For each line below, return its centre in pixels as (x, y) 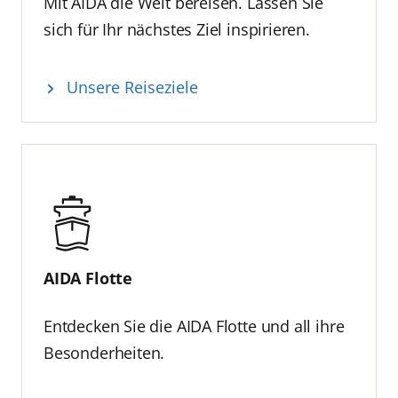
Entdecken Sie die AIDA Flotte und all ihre (194, 326)
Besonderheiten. (104, 353)
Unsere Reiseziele (132, 88)
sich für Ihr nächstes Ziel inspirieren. (176, 30)
